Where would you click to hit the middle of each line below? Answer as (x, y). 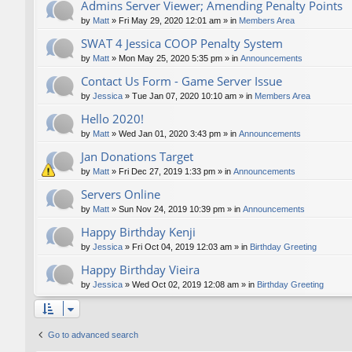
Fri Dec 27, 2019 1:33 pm (167, 172)
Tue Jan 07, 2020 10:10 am (184, 96)
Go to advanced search (93, 335)
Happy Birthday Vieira (140, 270)
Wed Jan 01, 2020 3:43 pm (170, 134)
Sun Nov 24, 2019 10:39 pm (172, 209)
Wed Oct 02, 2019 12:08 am (185, 285)
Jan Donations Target (137, 157)
